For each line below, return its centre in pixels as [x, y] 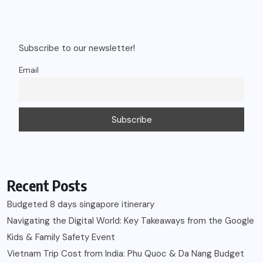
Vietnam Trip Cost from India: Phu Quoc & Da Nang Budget [126, 254]
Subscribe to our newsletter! [77, 48]
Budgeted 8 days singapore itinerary [81, 205]
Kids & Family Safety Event [61, 237]
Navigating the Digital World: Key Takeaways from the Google [131, 221]
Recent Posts [47, 186]
